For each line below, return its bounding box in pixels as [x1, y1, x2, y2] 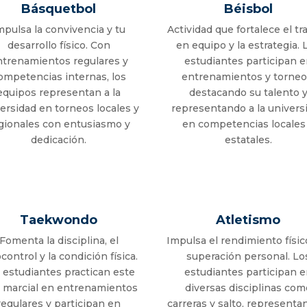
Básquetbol [21, 1, 97, 17]
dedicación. [31, 134, 87, 147]
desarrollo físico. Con [7, 39, 110, 52]
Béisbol [223, 1, 273, 17]
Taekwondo [20, 212, 98, 228]
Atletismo [216, 212, 281, 228]
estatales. [224, 134, 272, 147]
